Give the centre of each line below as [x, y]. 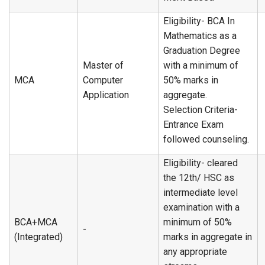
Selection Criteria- [201, 110]
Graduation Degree [202, 51]
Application [106, 95]
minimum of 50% [198, 222]
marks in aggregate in [208, 237]
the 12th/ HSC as [199, 178]
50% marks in [191, 80]
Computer [103, 80]
